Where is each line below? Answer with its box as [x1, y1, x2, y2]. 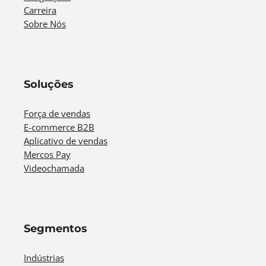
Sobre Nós [24, 18, 66, 30]
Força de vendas [24, 107, 90, 119]
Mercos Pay [24, 148, 71, 160]
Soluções [24, 78, 74, 91]
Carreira [24, 4, 56, 16]
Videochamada [24, 162, 84, 174]
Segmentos [24, 222, 87, 235]
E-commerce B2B [24, 121, 94, 133]
